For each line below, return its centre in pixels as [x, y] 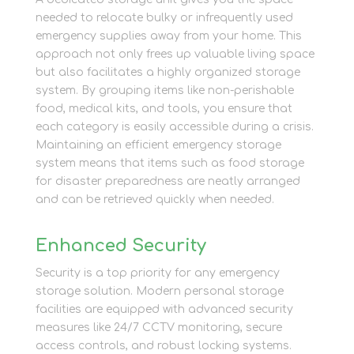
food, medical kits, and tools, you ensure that [164, 108]
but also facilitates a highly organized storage [168, 72]
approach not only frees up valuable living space [175, 54]
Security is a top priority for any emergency [157, 273]
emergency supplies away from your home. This [168, 36]
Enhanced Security [121, 245]
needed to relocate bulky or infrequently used [164, 17]
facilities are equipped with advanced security [164, 309]
